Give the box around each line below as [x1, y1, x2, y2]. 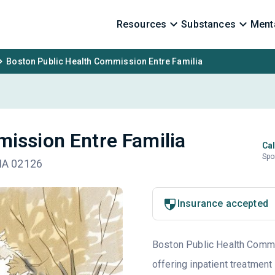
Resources [116, 18, 167, 30]
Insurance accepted [177, 198, 268, 209]
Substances [181, 18, 236, 30]
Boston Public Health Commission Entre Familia [6, 56, 203, 66]
